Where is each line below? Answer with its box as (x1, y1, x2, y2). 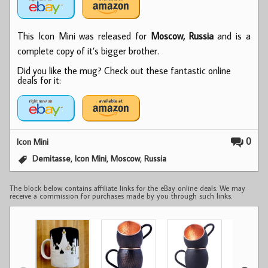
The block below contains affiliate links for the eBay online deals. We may (10, 182, 245, 193)
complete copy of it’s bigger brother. (17, 44, 159, 57)
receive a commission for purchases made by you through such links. (10, 190, 232, 200)
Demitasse (32, 152, 71, 164)
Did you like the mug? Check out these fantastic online (17, 64, 231, 77)
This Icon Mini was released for (17, 29, 151, 42)
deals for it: (17, 74, 61, 86)
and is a (213, 29, 251, 42)
